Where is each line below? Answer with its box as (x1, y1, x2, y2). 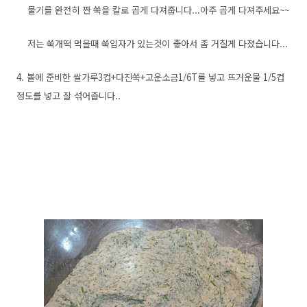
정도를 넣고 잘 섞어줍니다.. (16, 89, 121, 102)
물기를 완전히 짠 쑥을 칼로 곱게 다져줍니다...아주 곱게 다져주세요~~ (16, 3, 289, 16)
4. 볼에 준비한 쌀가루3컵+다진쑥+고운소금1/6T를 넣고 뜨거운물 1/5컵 (16, 71, 284, 84)
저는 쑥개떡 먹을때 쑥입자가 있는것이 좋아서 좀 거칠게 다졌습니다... (16, 37, 288, 50)
